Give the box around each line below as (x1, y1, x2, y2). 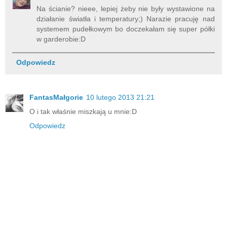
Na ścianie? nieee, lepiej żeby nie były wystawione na (36, 5, 215, 13)
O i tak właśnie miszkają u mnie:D (29, 107, 137, 116)
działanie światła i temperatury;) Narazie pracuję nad (36, 15, 215, 23)
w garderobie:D (36, 35, 86, 44)
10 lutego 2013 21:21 (86, 93, 155, 102)
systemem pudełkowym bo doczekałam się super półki (36, 25, 215, 33)
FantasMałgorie (29, 93, 83, 102)
